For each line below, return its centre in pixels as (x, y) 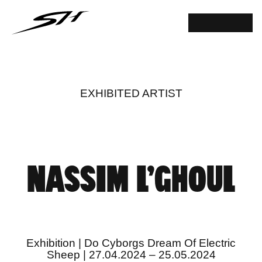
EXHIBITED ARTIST (131, 93)
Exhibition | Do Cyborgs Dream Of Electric (131, 243)
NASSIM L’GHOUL (131, 181)
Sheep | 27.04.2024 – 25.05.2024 (131, 255)
